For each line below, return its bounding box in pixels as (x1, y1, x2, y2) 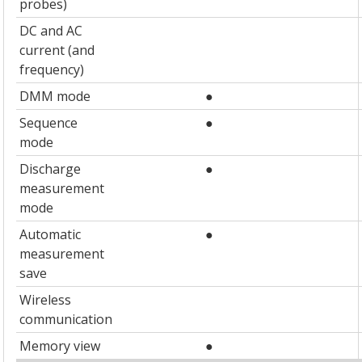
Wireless (19, 291, 72, 309)
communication (19, 310, 113, 329)
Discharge (19, 160, 82, 179)
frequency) (19, 61, 85, 79)
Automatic (19, 225, 82, 244)
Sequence (19, 114, 78, 133)
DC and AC (19, 22, 83, 40)
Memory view (19, 337, 101, 356)
